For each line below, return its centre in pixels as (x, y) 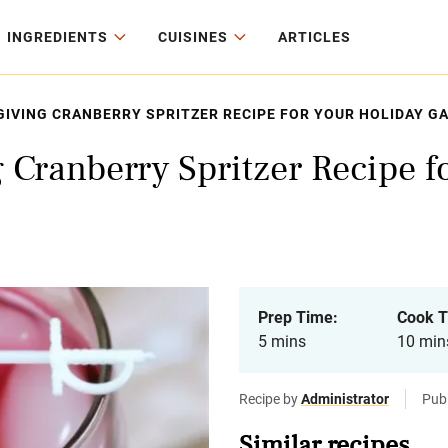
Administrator (345, 399)
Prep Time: (298, 317)
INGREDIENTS (57, 37)
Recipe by (270, 399)
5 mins (282, 341)
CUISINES (193, 37)
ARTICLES (314, 37)
